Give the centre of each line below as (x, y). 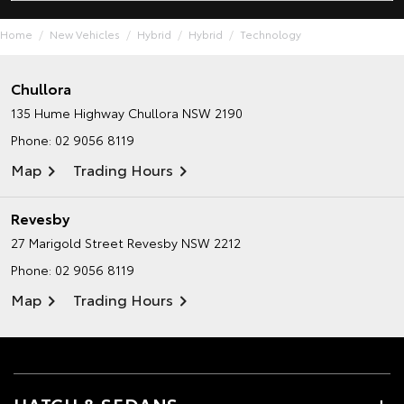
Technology (271, 34)
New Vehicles (85, 34)
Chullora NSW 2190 (185, 113)
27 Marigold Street (67, 243)
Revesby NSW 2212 (184, 243)
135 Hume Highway (68, 113)
